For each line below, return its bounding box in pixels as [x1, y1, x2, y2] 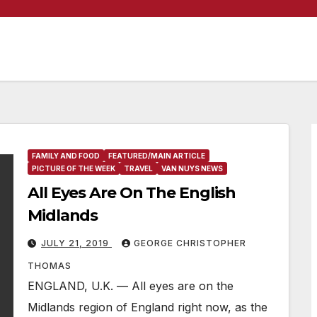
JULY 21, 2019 [41, 238, 112, 248]
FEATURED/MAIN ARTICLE [108, 151, 205, 160]
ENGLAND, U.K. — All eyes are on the [28, 279, 234, 293]
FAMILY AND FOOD [32, 151, 100, 160]
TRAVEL [124, 164, 153, 173]
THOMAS [28, 260, 71, 271]
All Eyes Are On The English [28, 183, 236, 202]
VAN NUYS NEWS [161, 164, 223, 173]
